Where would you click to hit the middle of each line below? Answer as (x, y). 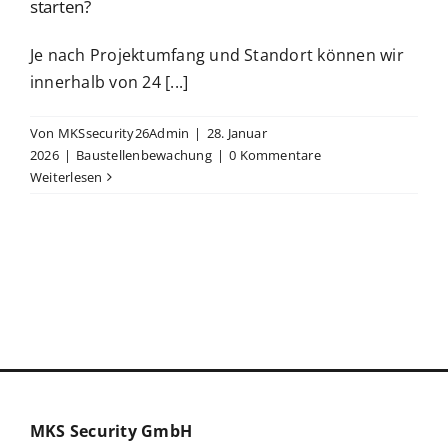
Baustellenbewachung (144, 155)
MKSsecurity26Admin (123, 133)
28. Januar (236, 133)
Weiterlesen (66, 177)
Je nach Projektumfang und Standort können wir (217, 55)
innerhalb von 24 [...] (109, 82)
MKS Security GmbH (111, 431)
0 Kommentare (275, 155)
